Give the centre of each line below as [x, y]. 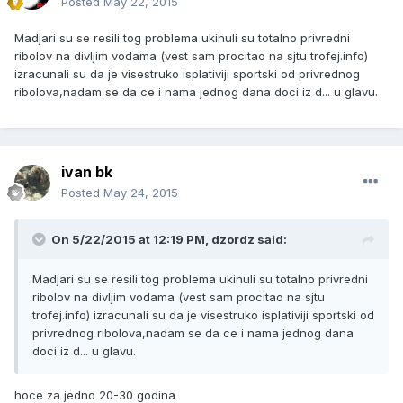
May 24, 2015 [141, 193]
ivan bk [87, 172]
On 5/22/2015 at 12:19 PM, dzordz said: [169, 240]
